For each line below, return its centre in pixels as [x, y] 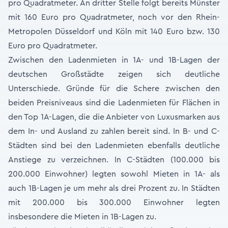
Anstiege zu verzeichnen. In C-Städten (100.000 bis [114, 160]
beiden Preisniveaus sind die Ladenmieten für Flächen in [114, 103]
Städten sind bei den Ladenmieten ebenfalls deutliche [114, 146]
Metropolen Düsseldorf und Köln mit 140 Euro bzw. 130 [114, 32]
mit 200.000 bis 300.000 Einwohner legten [114, 203]
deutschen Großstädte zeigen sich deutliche [114, 74]
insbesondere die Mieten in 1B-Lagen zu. [82, 217]
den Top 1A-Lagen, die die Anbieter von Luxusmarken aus [114, 117]
